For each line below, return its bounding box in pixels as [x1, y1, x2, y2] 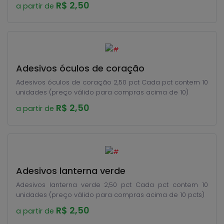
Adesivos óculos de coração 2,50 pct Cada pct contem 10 [16, 77, 208, 87]
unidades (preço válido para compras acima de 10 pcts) [16, 190, 204, 199]
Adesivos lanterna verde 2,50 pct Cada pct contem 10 [16, 180, 135, 189]
